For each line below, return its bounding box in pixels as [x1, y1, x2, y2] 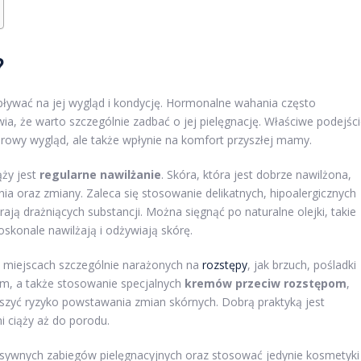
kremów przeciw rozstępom [185, 276, 346, 292]
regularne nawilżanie [39, 167, 161, 183]
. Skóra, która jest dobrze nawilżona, [161, 167, 351, 183]
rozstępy [202, 257, 247, 273]
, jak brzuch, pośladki [247, 257, 356, 273]
